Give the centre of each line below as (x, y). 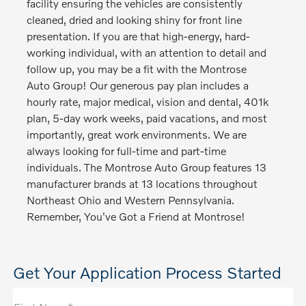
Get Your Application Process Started (148, 272)
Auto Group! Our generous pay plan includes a (138, 85)
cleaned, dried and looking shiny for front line (135, 19)
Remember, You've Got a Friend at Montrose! (136, 216)
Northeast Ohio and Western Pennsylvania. (131, 200)
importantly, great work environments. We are (137, 134)
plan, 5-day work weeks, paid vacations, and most (147, 118)
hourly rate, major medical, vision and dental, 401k (148, 101)
